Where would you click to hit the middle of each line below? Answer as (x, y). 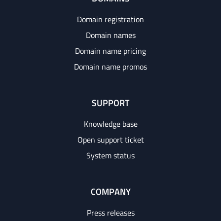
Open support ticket (110, 140)
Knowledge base (110, 124)
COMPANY (110, 192)
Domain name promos (110, 67)
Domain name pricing (110, 51)
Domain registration (110, 19)
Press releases (110, 213)
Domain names (110, 35)
